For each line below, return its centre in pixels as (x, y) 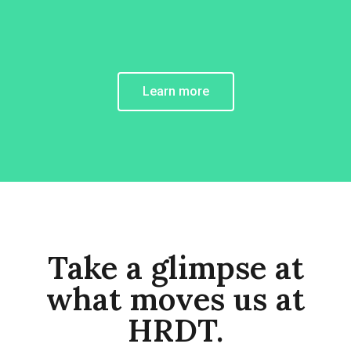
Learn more (175, 91)
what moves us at (175, 299)
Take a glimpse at (175, 268)
